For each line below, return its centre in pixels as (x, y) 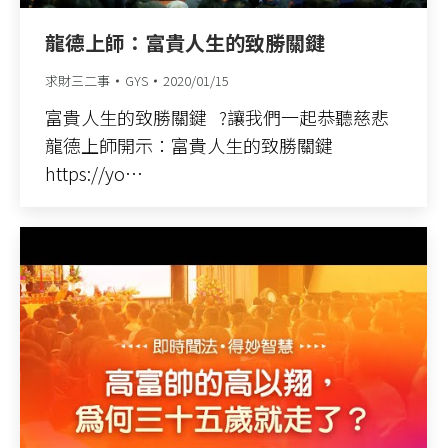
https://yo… (94, 173)
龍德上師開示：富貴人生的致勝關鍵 (189, 145)
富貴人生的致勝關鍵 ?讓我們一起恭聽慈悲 (217, 117)
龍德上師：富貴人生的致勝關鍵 (185, 43)
